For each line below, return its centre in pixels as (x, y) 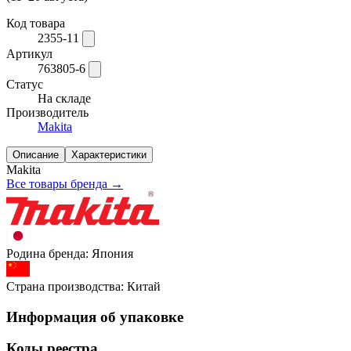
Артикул (29, 53)
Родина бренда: (49, 253)
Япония (112, 253)
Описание (36, 154)
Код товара (36, 23)
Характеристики (109, 154)
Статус (25, 84)
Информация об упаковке (95, 317)
